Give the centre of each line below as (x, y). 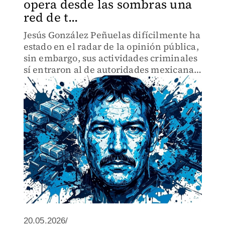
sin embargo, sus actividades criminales (110, 58)
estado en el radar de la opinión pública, (111, 46)
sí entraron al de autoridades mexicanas (111, 70)
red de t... (51, 17)
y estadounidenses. (65, 81)
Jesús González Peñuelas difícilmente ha (112, 35)
